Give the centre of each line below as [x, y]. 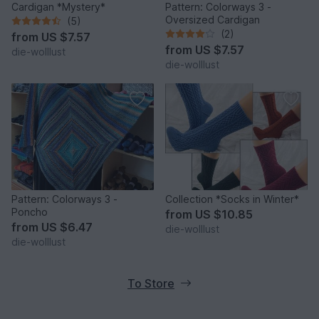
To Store [151, 283]
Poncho [30, 211]
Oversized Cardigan [213, 19]
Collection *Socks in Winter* [232, 199]
